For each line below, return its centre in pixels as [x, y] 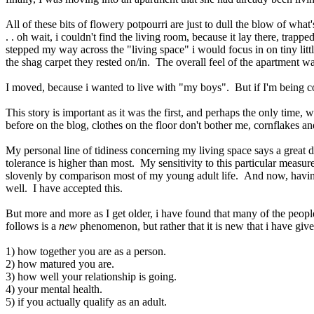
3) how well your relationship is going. [91, 277]
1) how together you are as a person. [86, 252]
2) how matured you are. [60, 264]
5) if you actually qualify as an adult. [86, 302]
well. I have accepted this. [64, 189]
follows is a [32, 226]
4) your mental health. [54, 289]
